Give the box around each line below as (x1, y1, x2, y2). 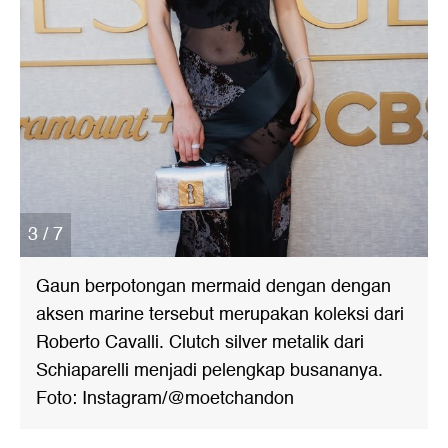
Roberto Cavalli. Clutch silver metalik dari (36, 328, 364, 357)
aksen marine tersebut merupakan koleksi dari (36, 300, 404, 329)
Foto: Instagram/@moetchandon (36, 384, 294, 413)
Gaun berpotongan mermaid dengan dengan (36, 272, 391, 301)
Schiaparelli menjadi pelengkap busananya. (36, 356, 383, 385)
